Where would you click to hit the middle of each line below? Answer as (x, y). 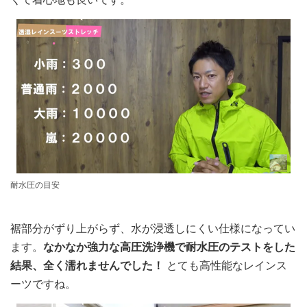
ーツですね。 (43, 284)
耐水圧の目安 (35, 185)
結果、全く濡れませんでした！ (88, 266)
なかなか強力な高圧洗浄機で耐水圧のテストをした (169, 247)
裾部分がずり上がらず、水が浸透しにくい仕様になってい (153, 229)
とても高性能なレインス (227, 266)
